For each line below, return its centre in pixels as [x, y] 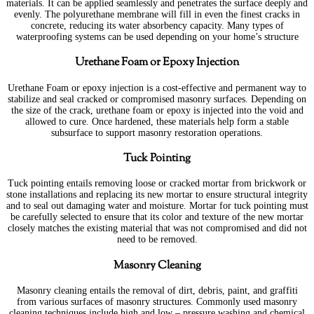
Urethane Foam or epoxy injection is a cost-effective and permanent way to [157, 88]
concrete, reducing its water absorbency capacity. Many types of [157, 25]
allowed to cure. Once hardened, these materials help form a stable [157, 121]
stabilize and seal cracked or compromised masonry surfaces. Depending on [157, 99]
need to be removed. [157, 240]
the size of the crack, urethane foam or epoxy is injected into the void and [157, 110]
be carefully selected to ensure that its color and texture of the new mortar [157, 217]
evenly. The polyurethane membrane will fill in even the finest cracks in [157, 14]
